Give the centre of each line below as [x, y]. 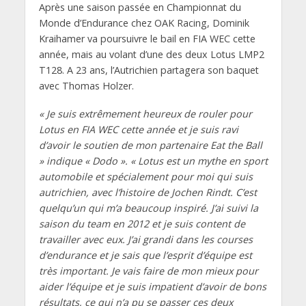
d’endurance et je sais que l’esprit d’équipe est [145, 255]
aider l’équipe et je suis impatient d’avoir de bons [152, 286]
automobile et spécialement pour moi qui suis [145, 176]
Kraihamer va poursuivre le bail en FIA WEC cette [147, 39]
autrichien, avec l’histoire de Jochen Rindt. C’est [148, 192]
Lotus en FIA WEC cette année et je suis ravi [138, 129]
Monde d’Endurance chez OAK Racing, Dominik [144, 23]
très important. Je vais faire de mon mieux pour [148, 270]
